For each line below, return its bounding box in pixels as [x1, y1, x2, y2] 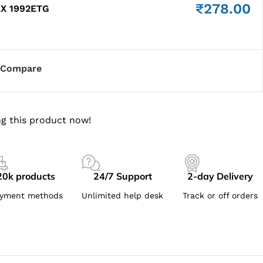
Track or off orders [183, 191, 258, 200]
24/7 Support [93, 170, 152, 182]
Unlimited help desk [82, 191, 164, 200]
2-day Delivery [187, 170, 254, 182]
